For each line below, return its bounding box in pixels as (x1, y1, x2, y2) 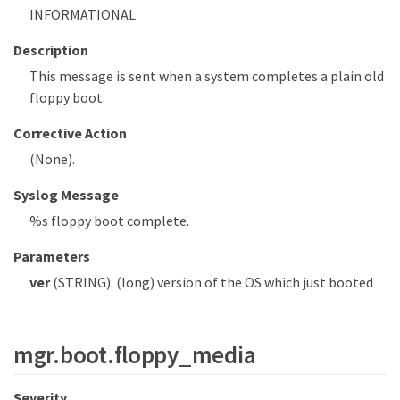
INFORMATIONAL (29, 4, 136, 23)
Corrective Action (13, 123, 127, 142)
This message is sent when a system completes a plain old (29, 66, 384, 85)
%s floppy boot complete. (29, 211, 189, 229)
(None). (29, 149, 75, 168)
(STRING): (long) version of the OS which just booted (49, 272, 373, 291)
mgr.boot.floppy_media (13, 339, 256, 371)
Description (13, 40, 88, 59)
